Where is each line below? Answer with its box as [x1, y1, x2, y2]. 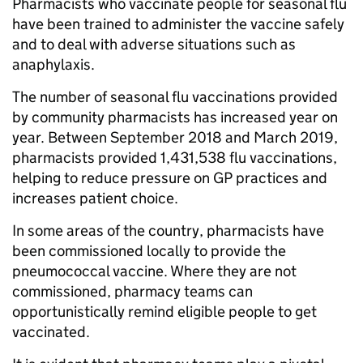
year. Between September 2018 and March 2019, [12, 127, 338, 147]
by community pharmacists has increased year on [12, 107, 338, 126]
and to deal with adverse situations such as [12, 34, 296, 53]
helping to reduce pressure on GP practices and [12, 168, 327, 187]
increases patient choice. [12, 188, 178, 207]
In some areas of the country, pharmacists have [12, 220, 324, 240]
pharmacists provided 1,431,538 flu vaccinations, [12, 147, 337, 167]
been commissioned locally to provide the [12, 241, 286, 260]
